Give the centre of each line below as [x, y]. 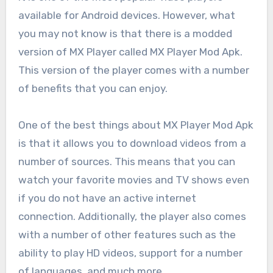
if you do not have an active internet [107, 198]
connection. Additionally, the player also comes [132, 216]
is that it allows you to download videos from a [132, 143]
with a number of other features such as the [127, 234]
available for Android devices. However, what [126, 15]
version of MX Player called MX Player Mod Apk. [130, 51]
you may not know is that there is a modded [125, 33]
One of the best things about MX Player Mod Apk [136, 125]
